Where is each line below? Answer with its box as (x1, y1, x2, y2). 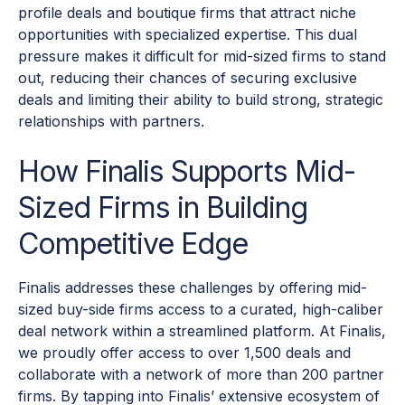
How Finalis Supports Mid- (18, 154, 355, 190)
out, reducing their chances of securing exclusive (18, 69, 357, 88)
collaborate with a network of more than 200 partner (18, 365, 384, 384)
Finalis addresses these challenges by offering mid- (18, 278, 367, 297)
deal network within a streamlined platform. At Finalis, (18, 322, 386, 341)
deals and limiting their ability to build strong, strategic (18, 90, 383, 109)
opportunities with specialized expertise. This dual (18, 25, 357, 44)
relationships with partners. (18, 112, 204, 131)
